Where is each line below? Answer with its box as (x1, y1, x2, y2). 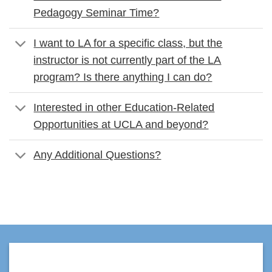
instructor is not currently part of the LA (33, 54, 222, 67)
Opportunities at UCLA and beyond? (33, 118, 209, 131)
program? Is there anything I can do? (33, 71, 212, 84)
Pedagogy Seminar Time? (33, 7, 160, 19)
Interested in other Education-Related (33, 101, 215, 114)
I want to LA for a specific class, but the (33, 37, 223, 50)
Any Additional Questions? (33, 149, 161, 161)
